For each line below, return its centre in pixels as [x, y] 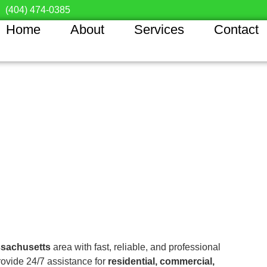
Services [159, 29]
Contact [237, 29]
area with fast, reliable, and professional [136, 247]
